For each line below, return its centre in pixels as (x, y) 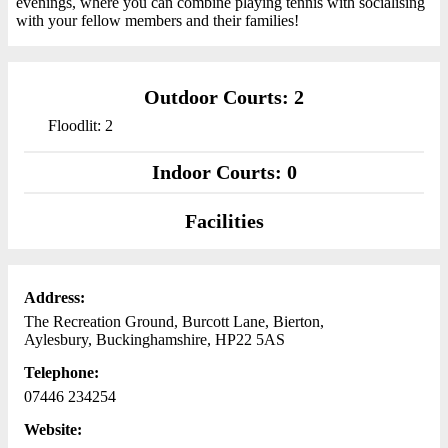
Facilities (224, 221)
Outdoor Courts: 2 (224, 97)
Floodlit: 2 (80, 125)
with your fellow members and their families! (157, 20)
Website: (53, 429)
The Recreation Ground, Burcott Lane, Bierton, (174, 322)
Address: (54, 297)
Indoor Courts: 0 (224, 172)
